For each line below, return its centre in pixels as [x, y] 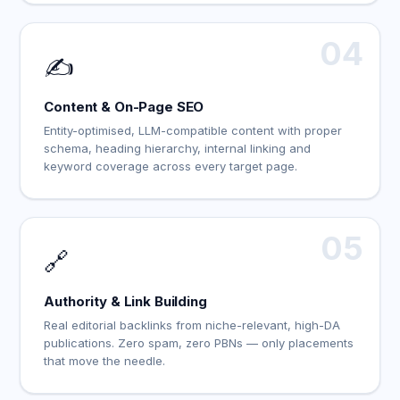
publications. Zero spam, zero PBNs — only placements [199, 343]
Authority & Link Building [125, 301]
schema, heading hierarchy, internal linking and [178, 148]
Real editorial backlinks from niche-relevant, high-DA [192, 325]
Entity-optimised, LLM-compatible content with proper [193, 130]
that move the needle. [105, 361]
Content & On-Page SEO [124, 107]
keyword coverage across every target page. [171, 166]
